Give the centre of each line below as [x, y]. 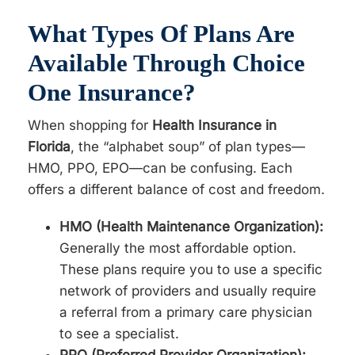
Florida [50, 146]
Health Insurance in [215, 125]
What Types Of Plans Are [162, 33]
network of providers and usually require [188, 290]
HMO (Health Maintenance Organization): [192, 226]
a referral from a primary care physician [186, 312]
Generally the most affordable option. [178, 248]
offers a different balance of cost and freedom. [177, 189]
